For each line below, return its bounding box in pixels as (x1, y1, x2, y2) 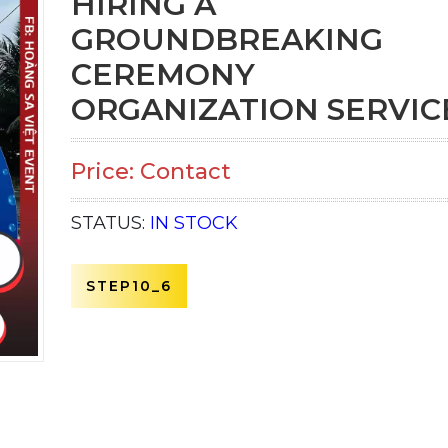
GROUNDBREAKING (70, 21, 383, 58)
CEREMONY (70, 56, 255, 93)
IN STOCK (149, 212, 238, 234)
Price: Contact (70, 158, 231, 185)
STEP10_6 (85, 277, 172, 295)
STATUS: (70, 212, 150, 234)
